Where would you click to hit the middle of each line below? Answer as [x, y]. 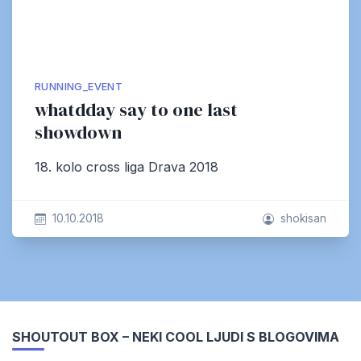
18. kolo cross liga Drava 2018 [127, 167]
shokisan [303, 218]
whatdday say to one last [136, 110]
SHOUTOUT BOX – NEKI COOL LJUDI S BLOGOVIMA [176, 337]
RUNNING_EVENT [79, 87]
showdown [78, 133]
